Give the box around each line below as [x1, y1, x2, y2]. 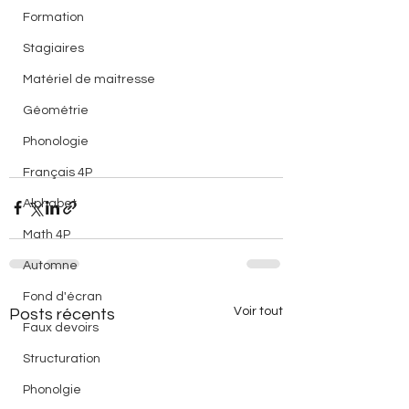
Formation [23, 10, 84, 24]
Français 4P [23, 165, 92, 179]
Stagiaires [23, 41, 84, 55]
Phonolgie [23, 383, 81, 396]
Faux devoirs [23, 320, 99, 334]
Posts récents [9, 305, 115, 323]
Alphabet [23, 196, 77, 210]
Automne [23, 258, 78, 272]
